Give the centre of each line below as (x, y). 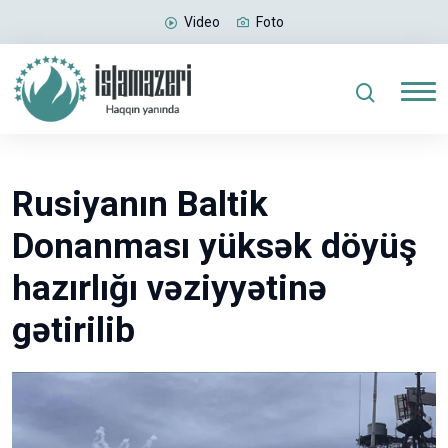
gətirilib (73, 330)
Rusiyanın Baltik (140, 204)
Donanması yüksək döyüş (214, 246)
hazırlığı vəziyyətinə (169, 288)
